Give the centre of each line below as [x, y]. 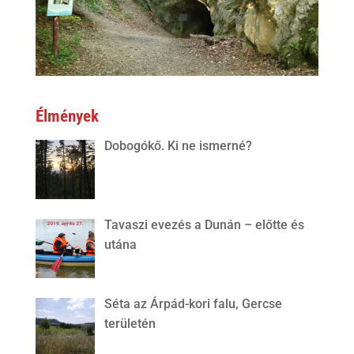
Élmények [67, 117]
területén [130, 323]
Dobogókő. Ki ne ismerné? [178, 146]
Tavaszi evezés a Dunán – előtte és [204, 225]
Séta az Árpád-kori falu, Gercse [193, 303]
